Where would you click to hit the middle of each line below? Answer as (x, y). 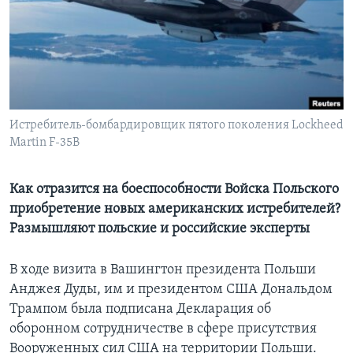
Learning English (61, 28)
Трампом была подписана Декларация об (140, 310)
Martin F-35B (45, 143)
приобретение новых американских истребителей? (175, 210)
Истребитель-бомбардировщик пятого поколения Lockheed (176, 126)
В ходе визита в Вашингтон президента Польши (163, 270)
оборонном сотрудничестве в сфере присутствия (163, 329)
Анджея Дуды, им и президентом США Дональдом (171, 290)
